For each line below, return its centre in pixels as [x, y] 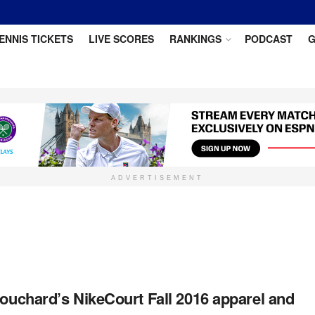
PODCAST [268, 39]
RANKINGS [195, 39]
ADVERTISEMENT [157, 178]
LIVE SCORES [121, 39]
